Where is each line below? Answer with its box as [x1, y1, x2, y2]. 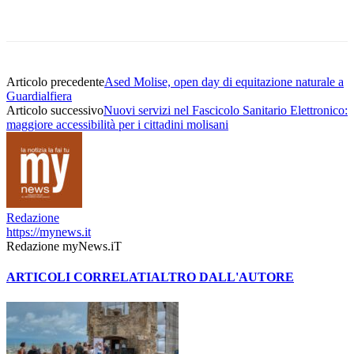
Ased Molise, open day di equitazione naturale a [104, 75, 344, 89]
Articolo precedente [6, 75, 104, 89]
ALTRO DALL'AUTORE [151, 270, 294, 284]
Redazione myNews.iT [6, 239, 122, 254]
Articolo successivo [6, 104, 104, 118]
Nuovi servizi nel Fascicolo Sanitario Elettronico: [104, 104, 348, 118]
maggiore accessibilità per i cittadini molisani [6, 118, 228, 132]
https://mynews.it [6, 225, 91, 239]
